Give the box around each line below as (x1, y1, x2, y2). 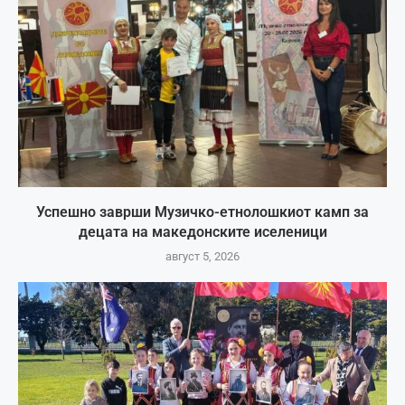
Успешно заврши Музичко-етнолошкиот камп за (36, 203, 369, 221)
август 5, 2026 (165, 250, 240, 264)
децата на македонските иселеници (78, 223, 327, 241)
